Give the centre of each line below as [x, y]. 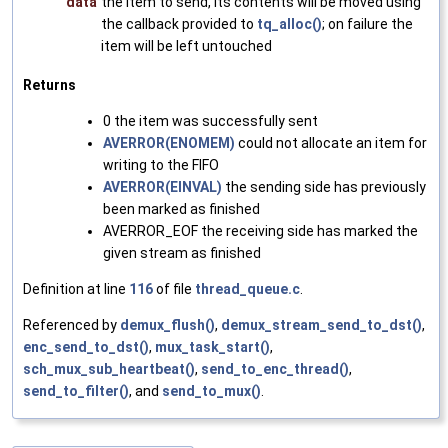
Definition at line [76, 289]
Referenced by [71, 325]
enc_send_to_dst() [86, 347]
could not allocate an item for [331, 143]
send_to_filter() [76, 391]
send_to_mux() [211, 391]
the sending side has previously [324, 187]
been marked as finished [181, 209]
